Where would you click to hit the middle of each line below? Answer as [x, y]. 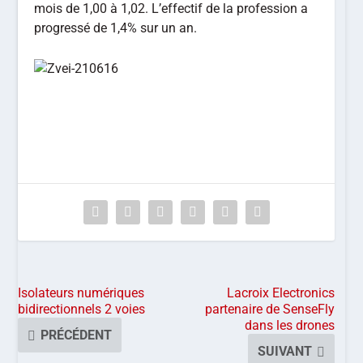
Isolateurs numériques [81, 293]
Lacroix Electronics [281, 293]
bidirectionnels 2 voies [82, 310]
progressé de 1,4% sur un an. [116, 28]
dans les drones [290, 326]
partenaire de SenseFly [270, 310]
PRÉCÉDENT [77, 335]
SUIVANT [285, 352]
